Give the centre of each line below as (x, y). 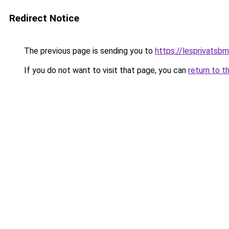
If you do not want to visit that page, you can (105, 70)
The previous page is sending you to (88, 51)
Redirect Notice (44, 18)
